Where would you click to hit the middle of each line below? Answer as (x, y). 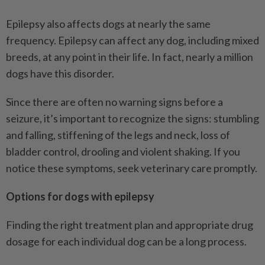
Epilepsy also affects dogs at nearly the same (108, 24)
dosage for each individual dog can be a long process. (126, 242)
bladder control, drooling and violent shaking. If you (123, 152)
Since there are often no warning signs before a (114, 102)
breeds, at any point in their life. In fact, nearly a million (130, 57)
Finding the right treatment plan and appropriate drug (130, 225)
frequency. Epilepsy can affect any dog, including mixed (132, 41)
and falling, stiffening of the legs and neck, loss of (118, 135)
